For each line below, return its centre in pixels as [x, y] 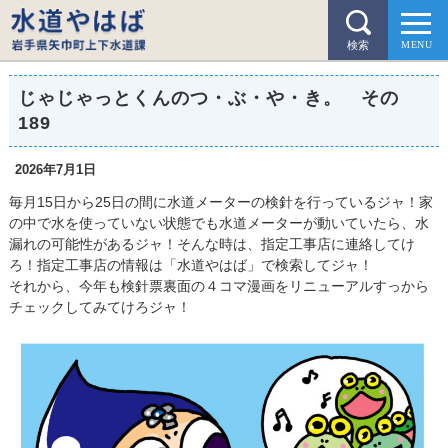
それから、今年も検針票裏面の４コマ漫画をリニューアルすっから [218, 286]
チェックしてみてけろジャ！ [99, 307]
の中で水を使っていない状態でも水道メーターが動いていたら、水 [218, 223]
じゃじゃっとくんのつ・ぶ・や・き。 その [208, 98]
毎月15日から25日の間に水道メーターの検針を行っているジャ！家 [220, 202]
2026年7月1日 [56, 169]
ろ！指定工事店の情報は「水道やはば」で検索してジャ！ [190, 265]
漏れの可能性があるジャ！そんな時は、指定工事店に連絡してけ [211, 244]
